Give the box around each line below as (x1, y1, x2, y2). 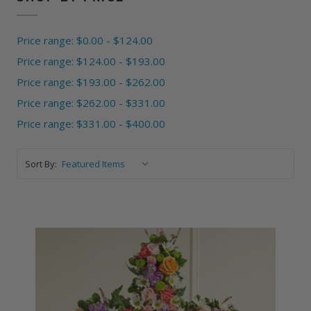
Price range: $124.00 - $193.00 (16, 53, 165, 68)
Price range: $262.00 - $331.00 (16, 95, 165, 110)
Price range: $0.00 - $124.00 (16, 33, 153, 47)
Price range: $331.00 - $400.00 (16, 116, 165, 131)
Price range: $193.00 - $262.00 (16, 74, 165, 89)
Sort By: (24, 157, 57, 170)
